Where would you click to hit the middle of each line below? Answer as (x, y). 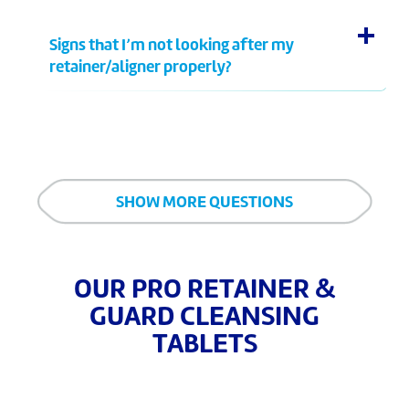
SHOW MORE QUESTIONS (204, 203)
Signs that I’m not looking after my (172, 47)
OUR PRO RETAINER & (204, 291)
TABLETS (204, 346)
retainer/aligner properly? (141, 68)
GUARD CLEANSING (204, 318)
